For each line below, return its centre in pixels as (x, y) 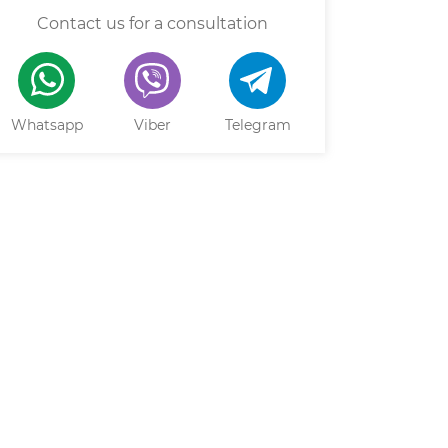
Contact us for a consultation (152, 24)
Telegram (257, 125)
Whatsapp (46, 125)
